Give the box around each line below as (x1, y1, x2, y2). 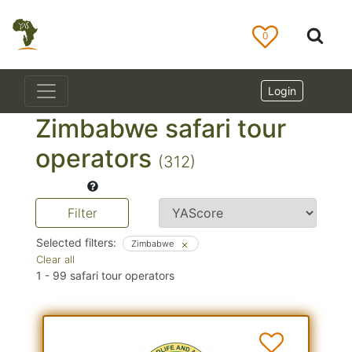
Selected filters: (36, 236, 116, 250)
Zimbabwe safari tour (35, 113, 286, 144)
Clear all (36, 253, 75, 266)
